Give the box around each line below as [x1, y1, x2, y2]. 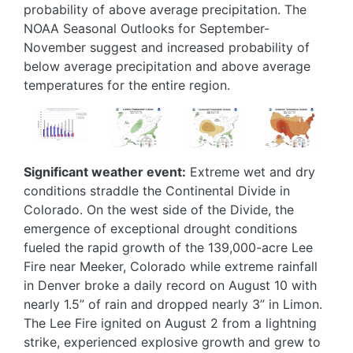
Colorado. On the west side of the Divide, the [24, 201, 294, 217]
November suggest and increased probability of [24, 39, 310, 55]
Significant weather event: [24, 163, 186, 180]
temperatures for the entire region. [24, 76, 230, 93]
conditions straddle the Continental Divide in [24, 182, 290, 199]
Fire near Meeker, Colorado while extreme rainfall [24, 258, 318, 274]
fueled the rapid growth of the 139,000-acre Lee [24, 239, 313, 255]
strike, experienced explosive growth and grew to [24, 333, 321, 350]
